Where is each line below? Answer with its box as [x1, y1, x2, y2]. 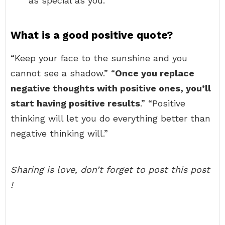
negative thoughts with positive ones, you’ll [11, 83, 211, 93]
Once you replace [115, 68, 194, 78]
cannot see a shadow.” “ [11, 68, 115, 78]
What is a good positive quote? [11, 29, 173, 41]
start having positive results [11, 98, 140, 108]
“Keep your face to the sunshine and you [11, 53, 187, 63]
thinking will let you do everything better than [11, 113, 210, 124]
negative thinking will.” [11, 128, 108, 139]
